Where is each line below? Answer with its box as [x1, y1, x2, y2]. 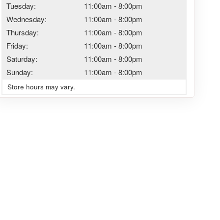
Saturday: [6, 53, 37, 64]
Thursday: [6, 27, 39, 37]
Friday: [6, 40, 28, 51]
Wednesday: [6, 13, 47, 24]
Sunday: [6, 66, 33, 77]
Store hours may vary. [7, 82, 75, 91]
